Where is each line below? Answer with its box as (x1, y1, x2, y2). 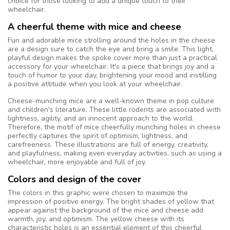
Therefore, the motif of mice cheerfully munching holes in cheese (8, 122, 221, 132)
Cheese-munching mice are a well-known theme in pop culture (8, 95, 214, 106)
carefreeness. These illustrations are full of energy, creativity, (8, 139, 208, 149)
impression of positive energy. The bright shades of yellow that (8, 196, 214, 206)
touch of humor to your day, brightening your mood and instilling (8, 70, 217, 80)
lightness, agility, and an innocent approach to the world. (8, 113, 194, 123)
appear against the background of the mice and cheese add (8, 205, 203, 215)
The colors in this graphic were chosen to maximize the (8, 187, 188, 198)
